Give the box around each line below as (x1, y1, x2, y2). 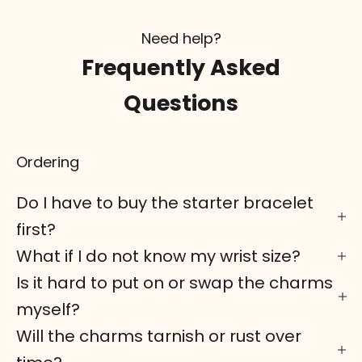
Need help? (141, 27, 221, 48)
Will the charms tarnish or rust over (16, 324, 301, 347)
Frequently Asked (82, 52, 280, 82)
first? (16, 217, 56, 241)
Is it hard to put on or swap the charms (16, 271, 333, 294)
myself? (16, 297, 80, 321)
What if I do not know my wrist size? (16, 244, 301, 267)
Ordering (16, 151, 79, 172)
